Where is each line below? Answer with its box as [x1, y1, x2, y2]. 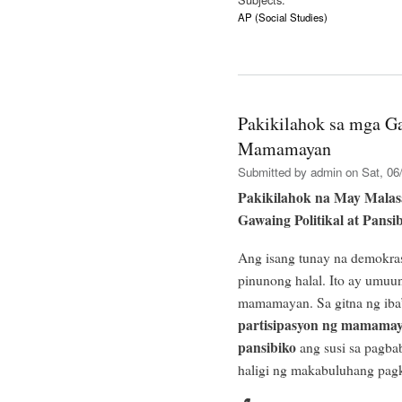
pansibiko [238, 336, 296, 357]
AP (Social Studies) [238, 10, 328, 25]
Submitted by [238, 162, 310, 180]
